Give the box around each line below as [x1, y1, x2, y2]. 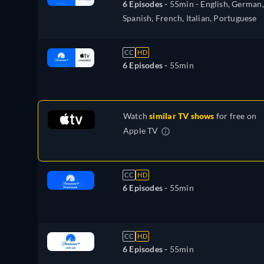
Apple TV [123, 126, 159, 136]
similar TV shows [149, 111, 214, 121]
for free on [214, 111, 257, 121]
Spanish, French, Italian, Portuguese [123, 13, 257, 24]
